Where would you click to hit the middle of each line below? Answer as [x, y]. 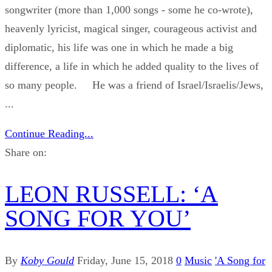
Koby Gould [47, 260]
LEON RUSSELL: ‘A [111, 194]
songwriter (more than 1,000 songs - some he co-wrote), [129, 10]
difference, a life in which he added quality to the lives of [132, 66]
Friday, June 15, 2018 [125, 260]
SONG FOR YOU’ [98, 219]
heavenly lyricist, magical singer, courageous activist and [131, 29]
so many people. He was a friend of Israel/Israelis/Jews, [134, 85]
